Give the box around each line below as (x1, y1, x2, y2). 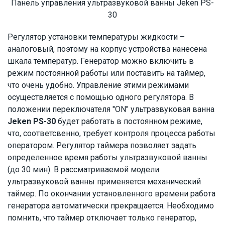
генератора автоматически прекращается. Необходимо (8, 201, 214, 210)
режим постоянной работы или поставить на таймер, (8, 68, 205, 78)
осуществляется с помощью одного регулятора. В (8, 92, 194, 102)
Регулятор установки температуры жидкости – (8, 32, 185, 42)
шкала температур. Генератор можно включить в (8, 56, 194, 66)
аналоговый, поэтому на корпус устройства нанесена (8, 44, 207, 54)
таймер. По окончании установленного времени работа (8, 189, 215, 198)
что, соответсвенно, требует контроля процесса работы (8, 129, 215, 138)
